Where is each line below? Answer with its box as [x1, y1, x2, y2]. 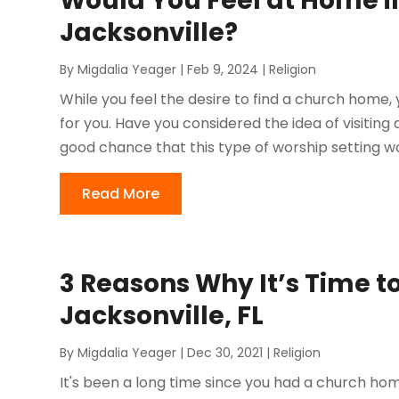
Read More [82, 183, 160, 205]
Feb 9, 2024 [187, 61, 259, 79]
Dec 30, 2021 [187, 344, 264, 362]
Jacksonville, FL [60, 298, 265, 334]
